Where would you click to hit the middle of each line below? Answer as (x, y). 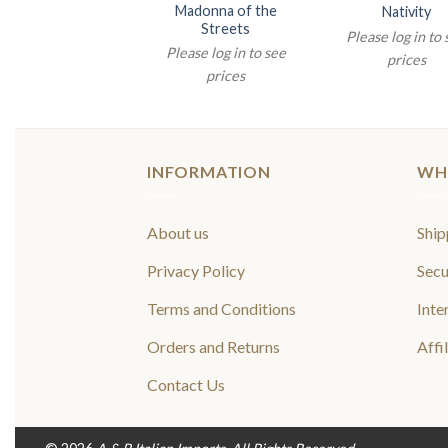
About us (178, 232)
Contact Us (186, 384)
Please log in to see (225, 53)
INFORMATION (209, 172)
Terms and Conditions (221, 308)
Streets (226, 28)
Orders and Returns (213, 346)
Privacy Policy (196, 270)
